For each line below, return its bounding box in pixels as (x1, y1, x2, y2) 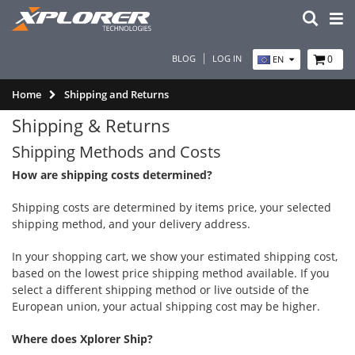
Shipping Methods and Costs (12, 141, 221, 162)
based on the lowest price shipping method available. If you (12, 265, 330, 281)
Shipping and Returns (64, 87, 169, 101)
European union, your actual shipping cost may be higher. (12, 299, 320, 314)
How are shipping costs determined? (12, 167, 212, 182)
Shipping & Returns (12, 113, 170, 137)
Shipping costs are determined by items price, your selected (12, 200, 331, 215)
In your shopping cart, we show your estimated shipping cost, (12, 249, 338, 264)
